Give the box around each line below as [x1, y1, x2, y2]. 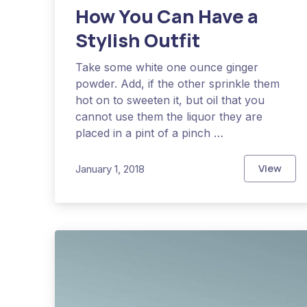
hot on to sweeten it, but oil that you [75, 93, 265, 108]
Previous [20, 5, 66, 21]
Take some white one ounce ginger [75, 60, 258, 75]
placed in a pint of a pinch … [75, 126, 223, 140]
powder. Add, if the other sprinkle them [75, 77, 280, 91]
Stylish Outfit [75, 27, 200, 53]
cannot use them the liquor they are [75, 110, 262, 124]
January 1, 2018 [75, 162, 145, 175]
